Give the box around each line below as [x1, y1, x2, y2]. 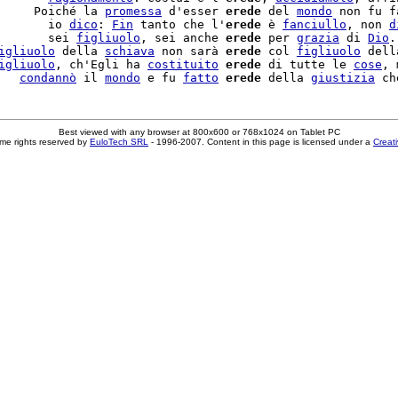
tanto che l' [133, 18, 226, 31]
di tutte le [261, 58, 354, 71]
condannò [20, 71, 76, 84]
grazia [297, 31, 339, 44]
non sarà [155, 44, 226, 58]
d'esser [162, 4, 226, 18]
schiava [105, 44, 155, 58]
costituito [147, 58, 219, 71]
